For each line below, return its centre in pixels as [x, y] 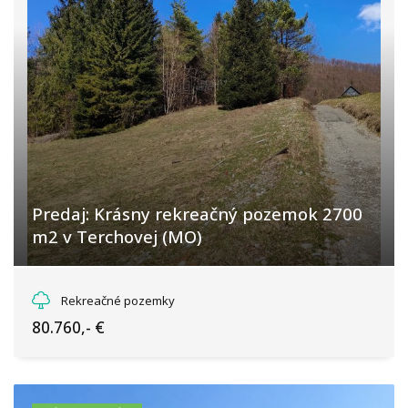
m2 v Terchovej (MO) [117, 236]
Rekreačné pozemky [118, 301]
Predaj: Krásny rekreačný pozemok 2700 [197, 214]
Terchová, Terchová [105, 285]
